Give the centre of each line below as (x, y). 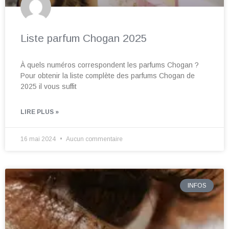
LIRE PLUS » (40, 112)
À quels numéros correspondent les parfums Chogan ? (110, 65)
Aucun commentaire (94, 139)
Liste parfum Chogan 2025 (84, 38)
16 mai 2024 (39, 139)
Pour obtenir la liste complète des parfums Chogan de (108, 76)
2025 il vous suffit (49, 87)
